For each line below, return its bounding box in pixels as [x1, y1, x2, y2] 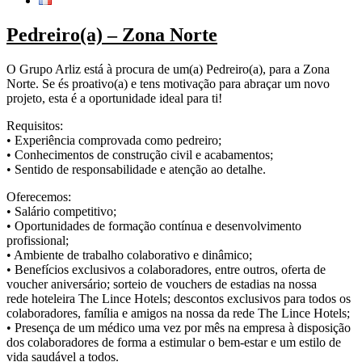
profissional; [6, 233, 69, 247]
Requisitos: [6, 118, 63, 133]
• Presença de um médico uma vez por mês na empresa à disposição [6, 320, 351, 335]
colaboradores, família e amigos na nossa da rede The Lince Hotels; [6, 305, 350, 320]
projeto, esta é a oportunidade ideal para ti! [6, 90, 222, 105]
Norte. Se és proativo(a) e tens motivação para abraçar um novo [6, 76, 330, 90]
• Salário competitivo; [6, 204, 116, 218]
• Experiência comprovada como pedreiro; [6, 133, 221, 147]
